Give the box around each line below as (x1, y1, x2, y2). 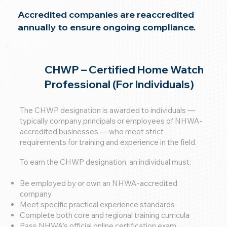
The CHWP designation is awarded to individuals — (20, 105, 196, 116)
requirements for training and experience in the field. (20, 137, 197, 147)
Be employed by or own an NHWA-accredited (20, 178, 178, 188)
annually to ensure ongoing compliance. (18, 21, 196, 33)
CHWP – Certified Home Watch (44, 62, 204, 76)
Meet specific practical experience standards (20, 200, 175, 210)
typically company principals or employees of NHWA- (20, 116, 203, 126)
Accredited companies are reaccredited (18, 8, 195, 20)
